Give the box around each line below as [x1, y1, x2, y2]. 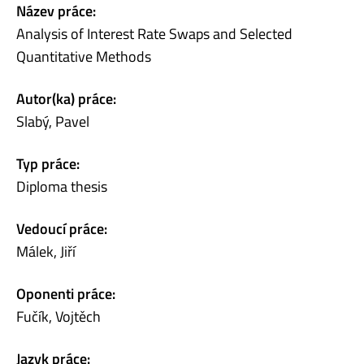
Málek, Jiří [16, 240, 76, 262]
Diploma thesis [16, 175, 107, 197]
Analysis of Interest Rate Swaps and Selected [16, 22, 292, 45]
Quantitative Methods [16, 45, 151, 67]
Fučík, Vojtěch [16, 305, 101, 327]
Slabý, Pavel [16, 110, 89, 132]
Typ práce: [16, 152, 80, 175]
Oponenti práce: [16, 282, 115, 305]
